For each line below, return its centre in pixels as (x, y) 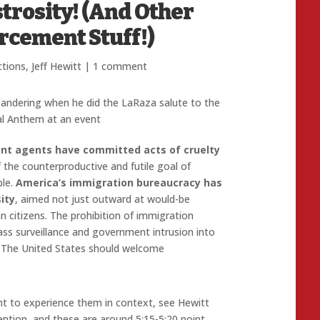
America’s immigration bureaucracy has (119, 182)
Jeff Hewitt (56, 66)
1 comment (120, 66)
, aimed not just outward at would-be (102, 199)
